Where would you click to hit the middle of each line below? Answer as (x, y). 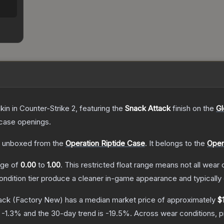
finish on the (193, 108)
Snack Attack (148, 108)
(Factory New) (37, 200)
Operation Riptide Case (105, 143)
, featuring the (100, 108)
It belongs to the (178, 143)
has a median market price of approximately (140, 200)
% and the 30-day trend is (60, 213)
